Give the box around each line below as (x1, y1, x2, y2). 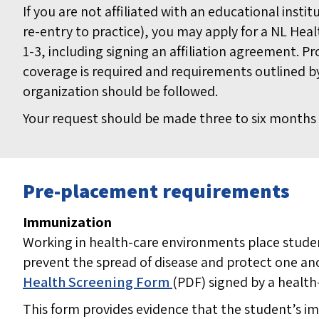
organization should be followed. (23, 82, 218, 101)
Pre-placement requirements (23, 177, 290, 204)
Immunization (23, 213, 112, 232)
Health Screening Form (23, 273, 172, 292)
